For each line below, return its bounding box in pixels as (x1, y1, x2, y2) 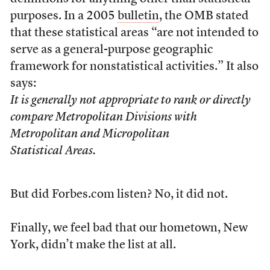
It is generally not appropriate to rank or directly (10, 95, 251, 107)
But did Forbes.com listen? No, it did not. (10, 189, 228, 201)
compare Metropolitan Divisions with (10, 111, 197, 124)
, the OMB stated (159, 10, 249, 22)
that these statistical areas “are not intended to (10, 27, 259, 39)
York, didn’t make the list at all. (10, 239, 176, 251)
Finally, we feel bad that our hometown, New (10, 222, 248, 234)
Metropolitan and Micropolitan (10, 128, 169, 140)
